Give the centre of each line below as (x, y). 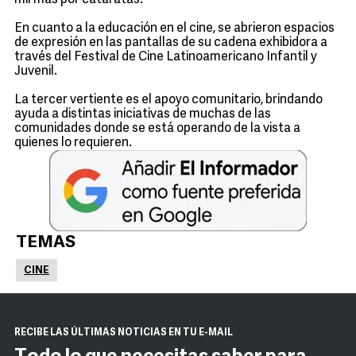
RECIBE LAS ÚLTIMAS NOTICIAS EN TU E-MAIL (124, 333)
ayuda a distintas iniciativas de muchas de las (143, 114)
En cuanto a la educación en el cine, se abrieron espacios (174, 29)
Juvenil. (36, 72)
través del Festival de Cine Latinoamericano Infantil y (166, 57)
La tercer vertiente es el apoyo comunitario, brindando (168, 100)
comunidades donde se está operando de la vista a (157, 129)
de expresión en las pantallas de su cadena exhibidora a (171, 43)
